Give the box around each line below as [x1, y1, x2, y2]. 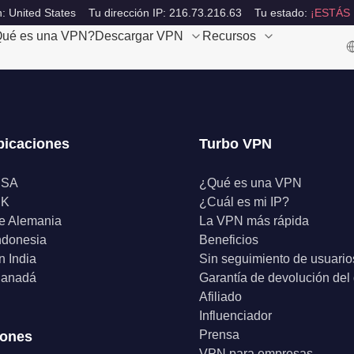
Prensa [198, 328, 239, 341]
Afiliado [198, 290, 242, 303]
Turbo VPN [198, 136, 272, 152]
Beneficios [198, 233, 258, 247]
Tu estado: [254, 6, 311, 19]
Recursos [202, 29, 256, 43]
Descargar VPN [95, 29, 183, 43]
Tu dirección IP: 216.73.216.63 [88, 6, 242, 19]
